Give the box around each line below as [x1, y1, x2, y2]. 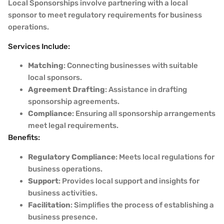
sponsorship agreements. [28, 97, 119, 106]
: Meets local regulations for [115, 152, 214, 161]
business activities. [28, 188, 97, 197]
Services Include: [8, 41, 70, 51]
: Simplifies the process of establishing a [70, 200, 214, 209]
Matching [28, 61, 63, 70]
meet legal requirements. [28, 121, 118, 130]
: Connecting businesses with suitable [63, 61, 198, 70]
